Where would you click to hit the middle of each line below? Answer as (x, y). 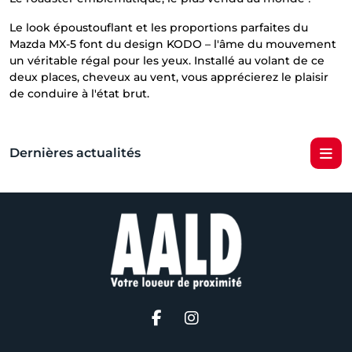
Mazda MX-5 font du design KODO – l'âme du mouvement (173, 44)
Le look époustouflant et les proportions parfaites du (159, 27)
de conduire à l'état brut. (79, 93)
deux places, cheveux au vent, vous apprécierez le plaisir (169, 77)
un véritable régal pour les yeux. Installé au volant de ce (167, 60)
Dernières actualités (75, 153)
